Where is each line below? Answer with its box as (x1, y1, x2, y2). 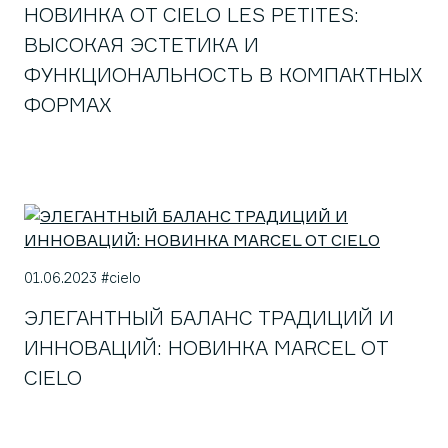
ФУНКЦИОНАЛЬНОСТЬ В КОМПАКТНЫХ (24, 62, 423, 87)
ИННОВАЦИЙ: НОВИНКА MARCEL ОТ (24, 335, 388, 360)
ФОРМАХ (24, 92, 112, 117)
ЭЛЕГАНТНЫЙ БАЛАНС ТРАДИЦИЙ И (24, 305, 394, 330)
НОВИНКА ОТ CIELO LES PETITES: (24, 2, 359, 27)
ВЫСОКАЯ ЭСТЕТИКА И (24, 32, 259, 57)
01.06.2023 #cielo (24, 269, 141, 286)
